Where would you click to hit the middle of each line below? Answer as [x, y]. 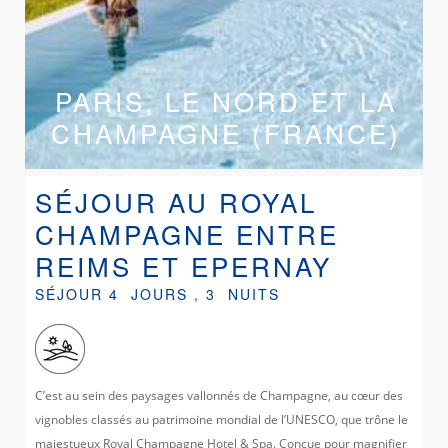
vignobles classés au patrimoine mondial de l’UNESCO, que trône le [221, 419]
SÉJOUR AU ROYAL [176, 201]
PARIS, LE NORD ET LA [225, 100]
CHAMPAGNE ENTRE [187, 233]
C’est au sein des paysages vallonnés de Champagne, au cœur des [219, 395]
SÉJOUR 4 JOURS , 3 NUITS [157, 293]
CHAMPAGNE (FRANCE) [225, 132]
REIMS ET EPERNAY [183, 265]
